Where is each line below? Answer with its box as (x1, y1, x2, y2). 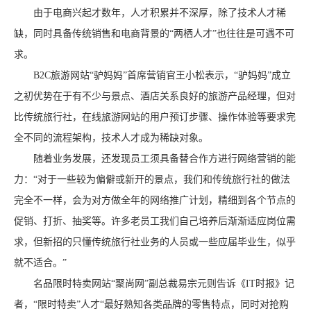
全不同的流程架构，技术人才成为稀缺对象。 (14, 133, 208, 143)
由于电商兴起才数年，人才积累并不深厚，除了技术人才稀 (14, 8, 286, 18)
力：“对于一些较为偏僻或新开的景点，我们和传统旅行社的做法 (14, 174, 290, 185)
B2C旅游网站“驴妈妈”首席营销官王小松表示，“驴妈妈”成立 (14, 70, 291, 81)
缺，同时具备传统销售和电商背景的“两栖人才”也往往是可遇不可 (14, 28, 294, 39)
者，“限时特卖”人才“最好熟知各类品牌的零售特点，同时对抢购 (14, 299, 289, 310)
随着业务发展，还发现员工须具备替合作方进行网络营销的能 (14, 153, 296, 164)
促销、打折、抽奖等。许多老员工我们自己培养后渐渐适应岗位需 (14, 216, 296, 226)
